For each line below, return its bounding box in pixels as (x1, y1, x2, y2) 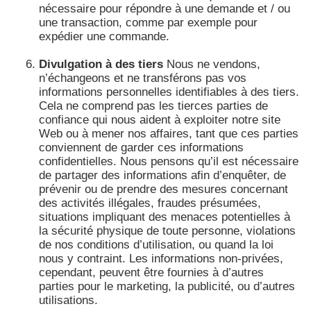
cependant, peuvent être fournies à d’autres (39, 265, 264, 279)
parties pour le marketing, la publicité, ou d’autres (39, 279, 295, 293)
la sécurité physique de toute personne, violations (39, 224, 296, 237)
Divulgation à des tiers (39, 57, 163, 71)
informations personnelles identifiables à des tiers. (39, 85, 299, 99)
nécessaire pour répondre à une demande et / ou (39, 1, 290, 15)
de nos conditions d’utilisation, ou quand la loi (39, 237, 274, 251)
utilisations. (39, 293, 98, 307)
